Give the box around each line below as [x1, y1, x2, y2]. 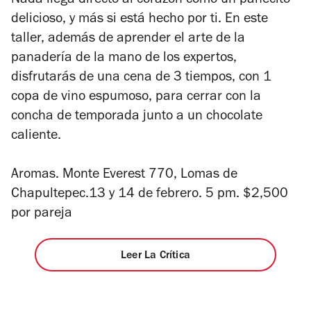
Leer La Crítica [120, 250, 190, 262]
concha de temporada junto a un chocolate [11, 110, 262, 124]
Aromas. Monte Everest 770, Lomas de [11, 168, 237, 183]
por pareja [11, 207, 72, 221]
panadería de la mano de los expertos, [11, 51, 237, 66]
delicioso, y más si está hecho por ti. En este [11, 12, 268, 27]
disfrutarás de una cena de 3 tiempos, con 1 [11, 71, 271, 85]
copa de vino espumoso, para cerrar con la [11, 90, 261, 105]
